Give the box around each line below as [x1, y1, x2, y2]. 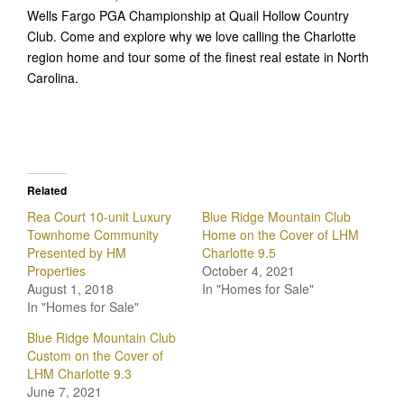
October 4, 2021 [202, 261, 295, 280]
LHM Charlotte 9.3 [27, 363, 132, 382]
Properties [27, 261, 86, 280]
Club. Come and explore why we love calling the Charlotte [27, 26, 356, 45]
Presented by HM [27, 243, 126, 262]
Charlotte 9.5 [202, 243, 276, 262]
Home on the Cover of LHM [202, 225, 359, 243]
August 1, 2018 [27, 279, 114, 298]
